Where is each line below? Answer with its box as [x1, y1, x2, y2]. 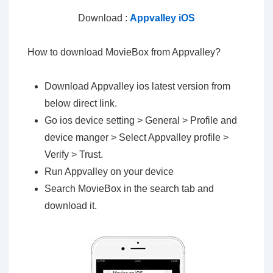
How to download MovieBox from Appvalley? [27, 47, 221, 57]
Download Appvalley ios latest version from [44, 81, 230, 91]
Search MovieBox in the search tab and [44, 183, 214, 194]
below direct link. [44, 98, 117, 108]
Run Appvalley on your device [44, 166, 174, 177]
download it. [44, 200, 97, 211]
